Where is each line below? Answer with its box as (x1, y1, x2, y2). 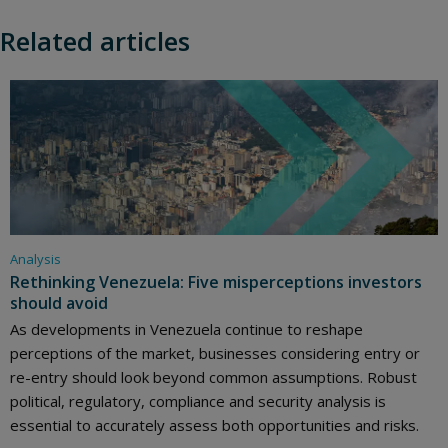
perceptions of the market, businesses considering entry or (10, 343, 420, 364)
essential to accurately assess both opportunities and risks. (10, 415, 419, 436)
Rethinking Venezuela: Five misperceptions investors (10, 271, 422, 294)
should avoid (10, 292, 108, 315)
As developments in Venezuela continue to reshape (10, 319, 363, 340)
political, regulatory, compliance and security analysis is (10, 391, 386, 412)
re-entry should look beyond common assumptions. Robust (10, 367, 417, 388)
